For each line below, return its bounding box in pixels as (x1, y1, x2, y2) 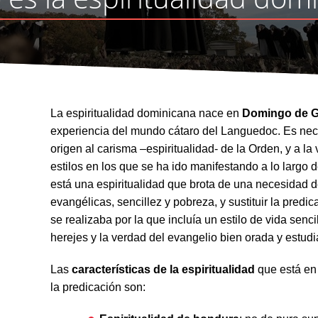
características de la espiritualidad (71, 263, 255, 276)
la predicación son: (50, 281, 146, 294)
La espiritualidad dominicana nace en (50, 107, 242, 120)
